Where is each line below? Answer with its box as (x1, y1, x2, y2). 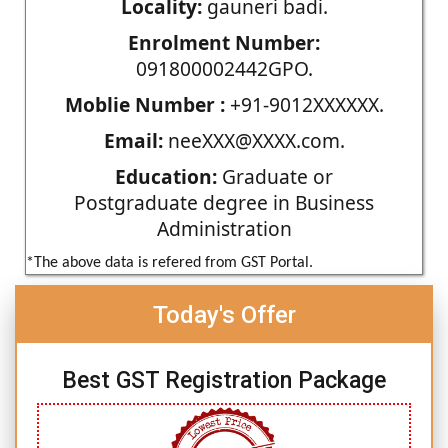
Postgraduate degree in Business (74, 188, 374, 216)
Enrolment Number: (128, 28, 320, 56)
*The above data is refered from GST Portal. (26, 254, 313, 271)
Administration (156, 214, 292, 242)
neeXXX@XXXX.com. (162, 126, 345, 154)
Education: (115, 162, 217, 190)
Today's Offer (152, 300, 296, 329)
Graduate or (217, 162, 333, 190)
